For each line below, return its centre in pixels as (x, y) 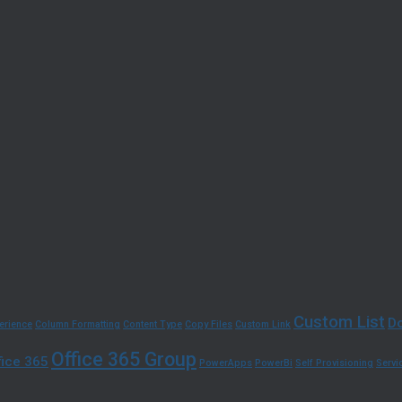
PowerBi (274, 363)
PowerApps (226, 363)
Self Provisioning (334, 363)
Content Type (153, 325)
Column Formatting (78, 325)
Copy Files (209, 325)
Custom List (339, 323)
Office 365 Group (124, 360)
